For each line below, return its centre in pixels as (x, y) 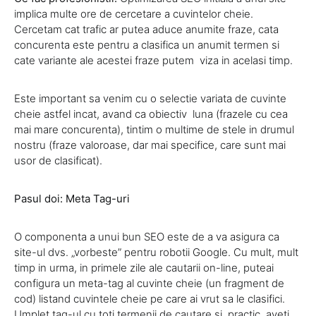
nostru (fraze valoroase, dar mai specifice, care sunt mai (150, 145)
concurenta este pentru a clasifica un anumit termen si (147, 45)
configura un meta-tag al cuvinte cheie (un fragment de (149, 283)
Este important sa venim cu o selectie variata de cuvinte (150, 98)
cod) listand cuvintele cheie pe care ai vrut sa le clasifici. (150, 299)
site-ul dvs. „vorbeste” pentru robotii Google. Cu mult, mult (156, 252)
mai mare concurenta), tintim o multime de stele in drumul (154, 129)
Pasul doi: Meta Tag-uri (72, 199)
